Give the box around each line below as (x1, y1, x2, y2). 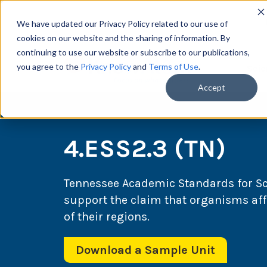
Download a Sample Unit (76, 243, 215, 257)
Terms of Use (148, 61, 198, 72)
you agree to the (17, 61, 80, 72)
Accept (198, 82, 225, 93)
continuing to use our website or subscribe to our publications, (17, 47, 250, 57)
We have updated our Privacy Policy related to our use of (17, 18, 228, 29)
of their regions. (64, 210, 150, 224)
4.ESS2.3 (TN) (64, 133, 226, 164)
